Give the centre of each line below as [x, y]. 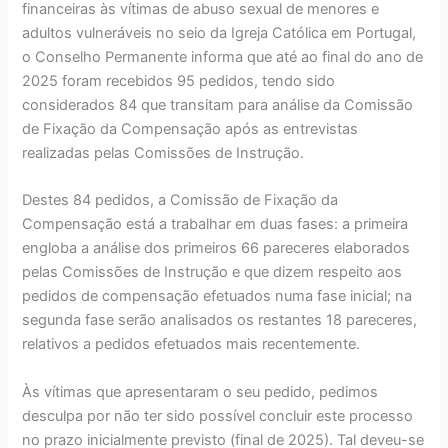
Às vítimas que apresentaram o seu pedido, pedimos [200, 391]
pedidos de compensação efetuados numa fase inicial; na [217, 296]
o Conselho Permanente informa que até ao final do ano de [223, 57]
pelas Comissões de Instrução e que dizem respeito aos [212, 272]
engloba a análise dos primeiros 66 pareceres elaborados [216, 248]
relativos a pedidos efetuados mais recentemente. [191, 344]
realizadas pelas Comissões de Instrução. [163, 153]
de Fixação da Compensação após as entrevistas [190, 129]
